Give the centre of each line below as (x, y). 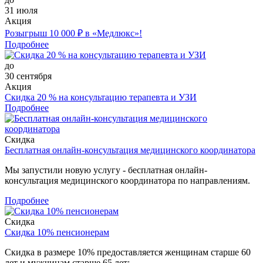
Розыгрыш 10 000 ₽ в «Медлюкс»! (73, 33)
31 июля (21, 10)
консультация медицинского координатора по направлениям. (127, 180)
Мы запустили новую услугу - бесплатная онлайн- (106, 170)
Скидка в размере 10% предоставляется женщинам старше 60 (128, 252)
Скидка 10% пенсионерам (57, 232)
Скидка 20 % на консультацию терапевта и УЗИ (101, 97)
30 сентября (28, 76)
